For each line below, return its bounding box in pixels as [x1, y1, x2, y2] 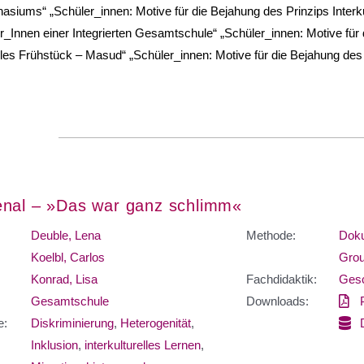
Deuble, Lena [30, 227, 101, 242]
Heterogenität [119, 315, 191, 330]
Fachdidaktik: [246, 271, 317, 286]
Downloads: [246, 293, 309, 308]
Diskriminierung [30, 315, 114, 330]
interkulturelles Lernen [84, 337, 201, 352]
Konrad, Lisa [30, 271, 97, 286]
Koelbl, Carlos [30, 249, 105, 264]
